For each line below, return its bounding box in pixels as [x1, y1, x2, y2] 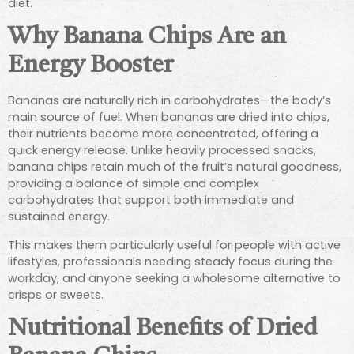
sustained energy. [8, 209, 110, 225]
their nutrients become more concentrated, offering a [8, 126, 318, 142]
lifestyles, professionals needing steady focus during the [8, 253, 333, 269]
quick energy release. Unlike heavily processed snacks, [8, 142, 316, 159]
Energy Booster [8, 54, 173, 78]
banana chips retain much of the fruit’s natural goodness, [8, 159, 341, 175]
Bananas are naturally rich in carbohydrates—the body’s [8, 92, 331, 109]
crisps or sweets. [8, 286, 104, 303]
